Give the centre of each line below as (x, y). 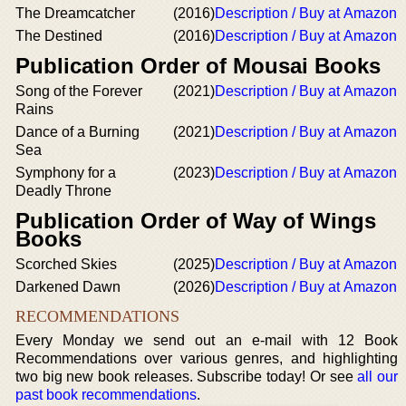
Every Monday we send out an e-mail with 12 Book (207, 340)
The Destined (59, 36)
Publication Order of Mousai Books (198, 66)
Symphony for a (66, 173)
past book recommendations (106, 395)
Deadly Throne (63, 191)
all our (377, 377)
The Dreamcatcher (75, 13)
